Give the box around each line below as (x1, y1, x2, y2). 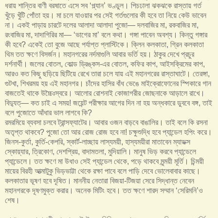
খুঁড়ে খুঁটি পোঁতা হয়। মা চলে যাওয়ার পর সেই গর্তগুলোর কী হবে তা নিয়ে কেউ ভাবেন (5, 11, 206, 19)
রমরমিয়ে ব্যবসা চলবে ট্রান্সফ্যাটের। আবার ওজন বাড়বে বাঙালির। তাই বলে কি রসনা (5, 118, 208, 127)
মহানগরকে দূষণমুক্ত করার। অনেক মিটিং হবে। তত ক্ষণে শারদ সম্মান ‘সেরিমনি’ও (5, 186, 203, 195)
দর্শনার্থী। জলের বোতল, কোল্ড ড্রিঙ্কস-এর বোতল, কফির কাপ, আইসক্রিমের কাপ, (5, 59, 205, 68)
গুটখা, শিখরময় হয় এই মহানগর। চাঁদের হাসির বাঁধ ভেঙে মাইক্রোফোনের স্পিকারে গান (5, 79, 211, 88)
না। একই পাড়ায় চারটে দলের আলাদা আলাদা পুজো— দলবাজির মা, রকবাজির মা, (5, 20, 199, 29)
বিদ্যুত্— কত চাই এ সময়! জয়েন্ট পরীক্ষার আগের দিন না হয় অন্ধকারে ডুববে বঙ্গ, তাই (5, 98, 212, 107)
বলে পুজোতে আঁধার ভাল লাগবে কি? (5, 108, 92, 117)
